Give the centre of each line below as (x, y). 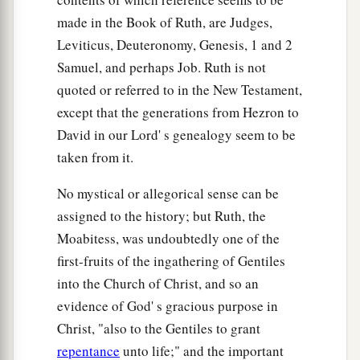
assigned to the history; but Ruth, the (162, 216)
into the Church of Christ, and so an (158, 284)
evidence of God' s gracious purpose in (168, 306)
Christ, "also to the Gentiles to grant (159, 329)
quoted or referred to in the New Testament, (180, 90)
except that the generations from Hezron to (178, 112)
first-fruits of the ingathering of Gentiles (171, 261)
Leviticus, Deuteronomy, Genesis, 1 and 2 (175, 45)
